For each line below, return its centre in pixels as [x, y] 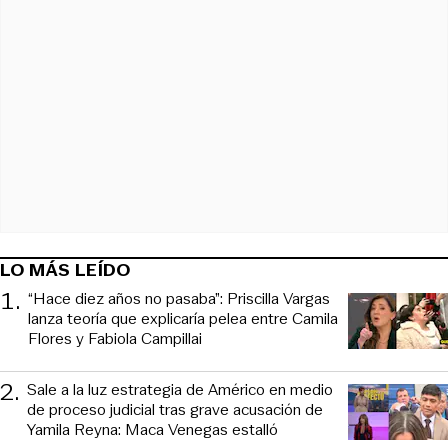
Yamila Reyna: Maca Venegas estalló [152, 429]
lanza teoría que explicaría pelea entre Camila [183, 318]
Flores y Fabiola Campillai [115, 338]
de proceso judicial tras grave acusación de [175, 409]
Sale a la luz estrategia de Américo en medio [180, 389]
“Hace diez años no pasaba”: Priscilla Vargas [179, 298]
